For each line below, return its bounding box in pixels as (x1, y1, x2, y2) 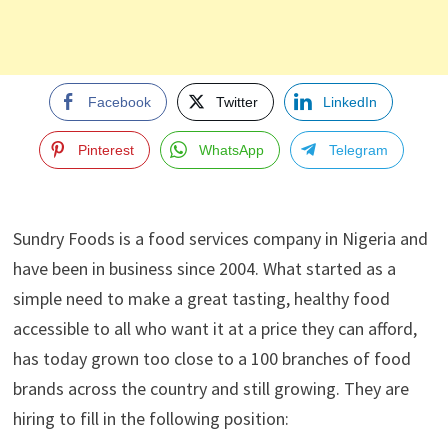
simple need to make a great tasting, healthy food (12, 286, 390, 310)
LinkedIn (323, 93, 378, 110)
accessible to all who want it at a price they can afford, (12, 316, 417, 340)
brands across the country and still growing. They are (12, 376, 409, 400)
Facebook (88, 93, 152, 110)
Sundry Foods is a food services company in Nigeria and (12, 226, 428, 250)
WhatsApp (198, 141, 264, 158)
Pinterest (77, 141, 134, 158)
